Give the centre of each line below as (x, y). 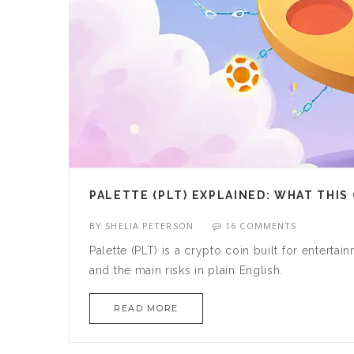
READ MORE (146, 309)
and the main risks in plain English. (186, 271)
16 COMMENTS (261, 226)
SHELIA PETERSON (149, 226)
